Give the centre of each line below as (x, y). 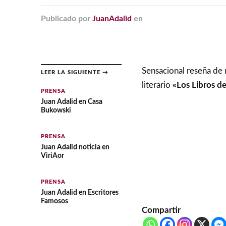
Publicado (58, 19)
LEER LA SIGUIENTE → (74, 72)
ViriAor (52, 156)
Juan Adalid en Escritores (79, 192)
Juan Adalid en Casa (71, 102)
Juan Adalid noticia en (75, 147)
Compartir (161, 210)
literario (157, 85)
